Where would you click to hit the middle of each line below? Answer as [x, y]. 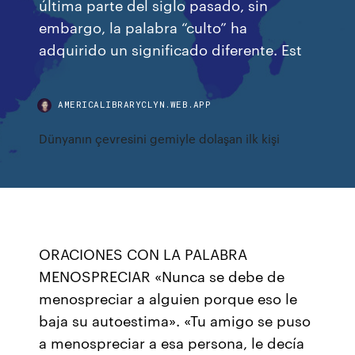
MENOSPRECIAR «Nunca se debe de [162, 276]
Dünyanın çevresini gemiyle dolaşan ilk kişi [160, 138]
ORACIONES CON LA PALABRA [143, 254]
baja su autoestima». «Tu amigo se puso [175, 320]
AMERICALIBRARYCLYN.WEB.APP [135, 104]
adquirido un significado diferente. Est [171, 49]
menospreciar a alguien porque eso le [168, 298]
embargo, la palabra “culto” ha [143, 27]
